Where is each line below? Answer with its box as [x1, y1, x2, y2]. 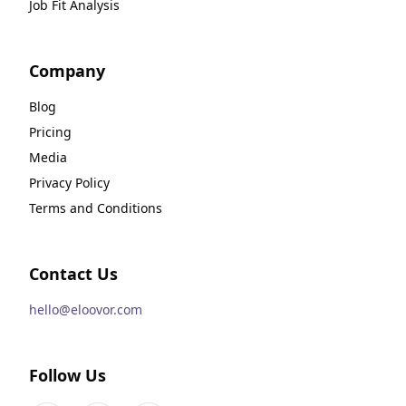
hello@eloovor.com [29, 301, 142, 318]
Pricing [29, 123, 72, 140]
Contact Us [29, 263, 118, 285]
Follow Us [29, 364, 106, 386]
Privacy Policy [29, 174, 110, 191]
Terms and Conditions [29, 199, 162, 217]
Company [29, 60, 105, 82]
